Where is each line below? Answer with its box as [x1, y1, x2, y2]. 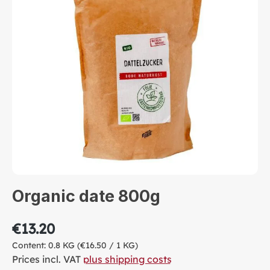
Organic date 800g [12, 186, 160, 206]
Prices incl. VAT [12, 253, 83, 265]
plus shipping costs [83, 253, 172, 265]
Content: [12, 239, 48, 251]
